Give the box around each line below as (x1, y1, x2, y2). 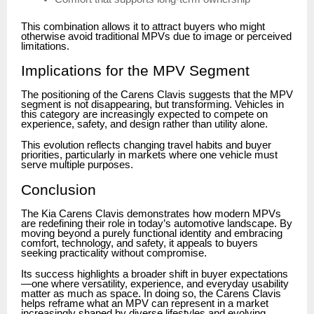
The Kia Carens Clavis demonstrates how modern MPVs (21, 207, 281, 219)
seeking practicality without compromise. (21, 247, 207, 259)
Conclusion (21, 181, 96, 198)
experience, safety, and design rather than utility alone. (21, 118, 268, 130)
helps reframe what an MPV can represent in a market (21, 297, 268, 309)
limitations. (21, 40, 69, 52)
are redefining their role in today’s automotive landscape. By (21, 217, 292, 229)
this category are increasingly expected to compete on (21, 109, 268, 121)
